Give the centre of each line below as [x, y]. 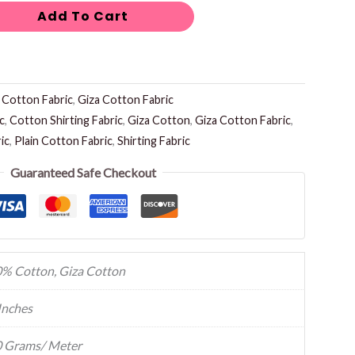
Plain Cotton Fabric [63, 141]
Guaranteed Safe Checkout [84, 172]
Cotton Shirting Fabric [66, 120]
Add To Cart [83, 17]
